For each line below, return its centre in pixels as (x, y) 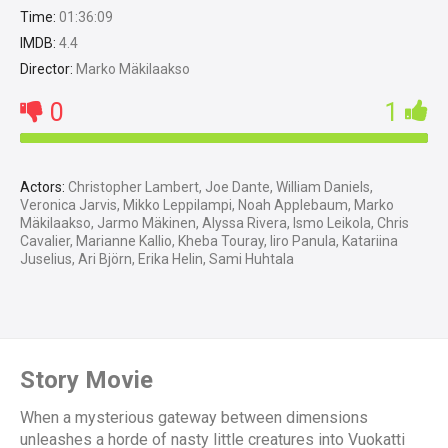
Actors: (42, 186)
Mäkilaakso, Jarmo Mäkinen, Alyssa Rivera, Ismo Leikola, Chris (214, 222)
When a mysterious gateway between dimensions (194, 417)
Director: (46, 68)
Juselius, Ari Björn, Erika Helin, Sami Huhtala (157, 258)
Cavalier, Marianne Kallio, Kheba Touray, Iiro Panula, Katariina (209, 240)
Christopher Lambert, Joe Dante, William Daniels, (219, 186)
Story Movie (86, 379)
